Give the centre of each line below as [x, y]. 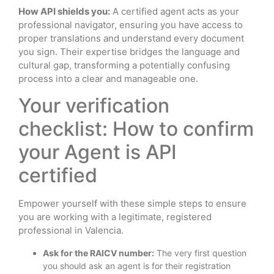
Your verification [94, 106]
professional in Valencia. [71, 231]
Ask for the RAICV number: [98, 253]
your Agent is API [98, 152]
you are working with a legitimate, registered [115, 217]
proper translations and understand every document [131, 38]
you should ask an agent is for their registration [137, 265]
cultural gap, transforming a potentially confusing [124, 65]
